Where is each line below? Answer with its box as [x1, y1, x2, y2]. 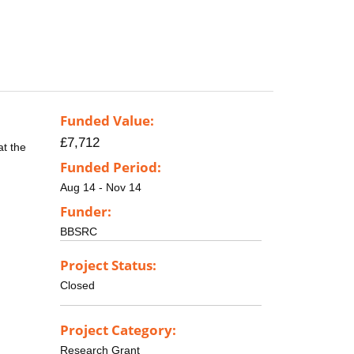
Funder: [60, 201, 111, 220]
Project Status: [60, 255, 156, 274]
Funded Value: [60, 111, 154, 130]
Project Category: [60, 320, 176, 339]
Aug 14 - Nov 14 [60, 181, 141, 194]
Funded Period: [60, 158, 161, 177]
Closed [60, 278, 95, 292]
